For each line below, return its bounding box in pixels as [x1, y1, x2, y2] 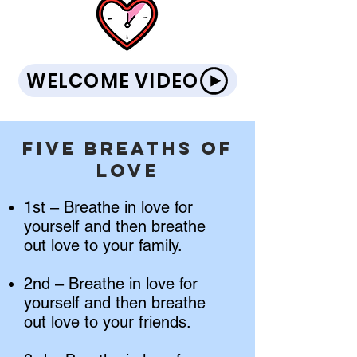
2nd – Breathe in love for [24, 274, 198, 293]
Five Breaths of [22, 137, 233, 159]
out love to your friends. [24, 312, 191, 331]
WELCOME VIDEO [25, 67, 199, 94]
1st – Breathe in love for [24, 198, 193, 217]
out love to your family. [24, 236, 182, 255]
